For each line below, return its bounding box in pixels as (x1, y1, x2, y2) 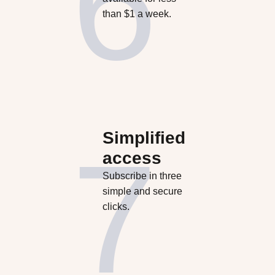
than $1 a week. (102, 9, 171, 20)
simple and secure (102, 185, 182, 196)
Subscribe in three (102, 170, 182, 181)
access (102, 148, 161, 168)
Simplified (102, 128, 185, 147)
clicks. (102, 201, 130, 212)
